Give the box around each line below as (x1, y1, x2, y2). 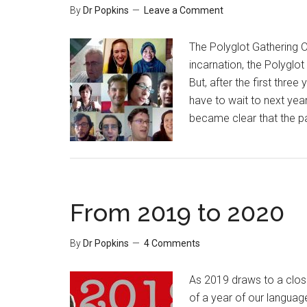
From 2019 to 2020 (70, 198, 284, 227)
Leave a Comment (144, 5, 223, 16)
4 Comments (144, 238, 200, 249)
